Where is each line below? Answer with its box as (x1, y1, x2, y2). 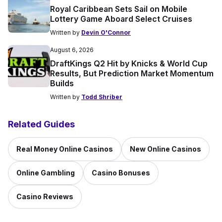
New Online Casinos (130, 144, 201, 153)
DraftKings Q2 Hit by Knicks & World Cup (50, 58, 208, 68)
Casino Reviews (16, 192, 73, 201)
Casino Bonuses (92, 168, 150, 177)
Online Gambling (16, 168, 75, 177)
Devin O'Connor (81, 28, 131, 36)
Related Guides (8, 118, 75, 129)
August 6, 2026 (50, 46, 94, 54)
